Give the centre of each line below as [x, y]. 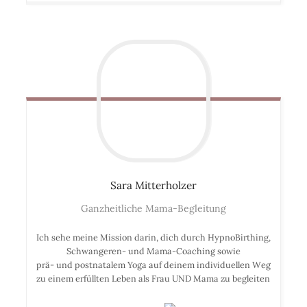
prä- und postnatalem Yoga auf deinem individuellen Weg [153, 264]
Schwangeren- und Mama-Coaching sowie [153, 250]
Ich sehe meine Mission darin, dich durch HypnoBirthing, [153, 237]
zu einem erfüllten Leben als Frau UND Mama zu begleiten [153, 278]
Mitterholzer [165, 185]
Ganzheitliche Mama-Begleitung [153, 208]
